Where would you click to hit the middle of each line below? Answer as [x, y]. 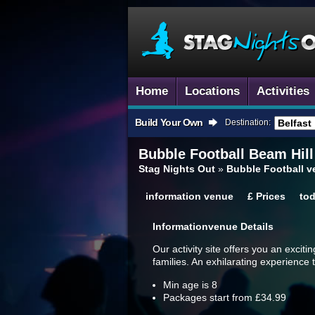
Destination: [247, 122]
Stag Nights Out [177, 169]
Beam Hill [279, 154]
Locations [212, 91]
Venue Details [241, 226]
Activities [283, 91]
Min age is [187, 285]
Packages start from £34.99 [225, 297]
